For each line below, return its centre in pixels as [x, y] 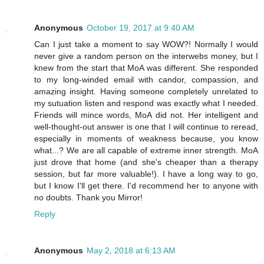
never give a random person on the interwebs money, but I [146, 56]
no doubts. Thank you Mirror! [88, 197]
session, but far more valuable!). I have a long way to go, [146, 174]
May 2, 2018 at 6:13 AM [131, 250]
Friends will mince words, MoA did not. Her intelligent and [146, 115]
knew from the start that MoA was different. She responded [146, 67]
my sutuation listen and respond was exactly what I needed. [146, 103]
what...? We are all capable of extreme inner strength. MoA [146, 150]
